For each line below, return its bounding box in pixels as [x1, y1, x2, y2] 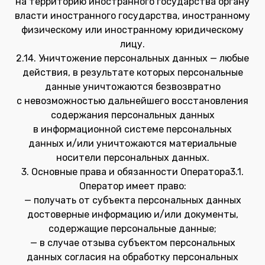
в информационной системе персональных [33, 124, 232, 135]
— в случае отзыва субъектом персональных [30, 237, 235, 248]
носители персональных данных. [56, 152, 209, 163]
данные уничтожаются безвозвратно [44, 81, 221, 92]
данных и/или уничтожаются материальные [28, 138, 237, 149]
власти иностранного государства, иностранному [15, 10, 250, 21]
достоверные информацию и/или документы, [27, 209, 238, 220]
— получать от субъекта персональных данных [24, 195, 241, 206]
